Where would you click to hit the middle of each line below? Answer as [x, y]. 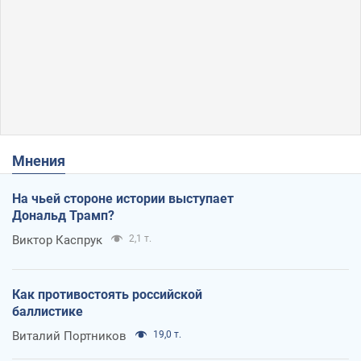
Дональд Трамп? [63, 215]
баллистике [48, 311]
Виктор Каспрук [57, 240]
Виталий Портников [69, 336]
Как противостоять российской [107, 294]
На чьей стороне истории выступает [123, 198]
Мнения [45, 160]
